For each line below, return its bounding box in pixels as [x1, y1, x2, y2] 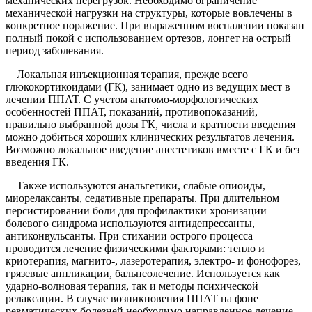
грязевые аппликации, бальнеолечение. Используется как [6, 267, 280, 280]
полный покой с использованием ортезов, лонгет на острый [6, 32, 291, 45]
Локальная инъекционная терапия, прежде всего [6, 68, 248, 81]
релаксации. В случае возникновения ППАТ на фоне [6, 292, 258, 305]
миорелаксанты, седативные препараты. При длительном [6, 192, 279, 205]
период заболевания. [6, 45, 104, 57]
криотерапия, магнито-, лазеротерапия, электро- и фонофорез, [6, 255, 301, 267]
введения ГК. [6, 156, 69, 169]
